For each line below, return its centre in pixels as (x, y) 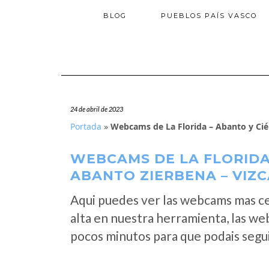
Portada (86, 126)
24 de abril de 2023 (97, 109)
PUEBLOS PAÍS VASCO (209, 16)
